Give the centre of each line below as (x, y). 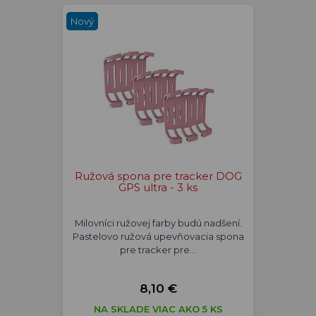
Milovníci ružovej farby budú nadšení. (158, 223)
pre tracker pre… (158, 250)
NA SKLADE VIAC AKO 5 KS (158, 309)
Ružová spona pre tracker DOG (158, 176)
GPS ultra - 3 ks (158, 187)
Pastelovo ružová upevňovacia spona (158, 236)
